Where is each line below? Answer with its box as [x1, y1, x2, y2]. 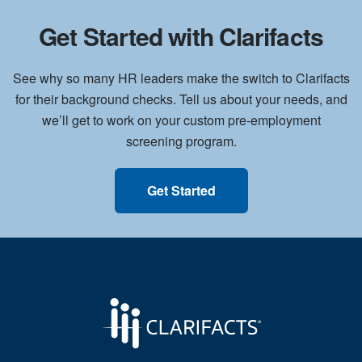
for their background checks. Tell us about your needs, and [15, 89, 347, 108]
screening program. [125, 131, 237, 150]
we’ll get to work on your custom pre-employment [41, 110, 321, 129]
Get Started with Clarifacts [39, 18, 323, 53]
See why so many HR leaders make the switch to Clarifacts [12, 68, 350, 87]
